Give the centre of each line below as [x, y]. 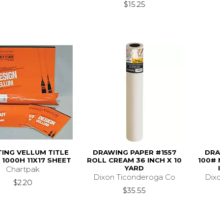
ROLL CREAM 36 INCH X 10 [135, 160]
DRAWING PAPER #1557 [134, 152]
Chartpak [23, 169]
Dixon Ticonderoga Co [135, 177]
